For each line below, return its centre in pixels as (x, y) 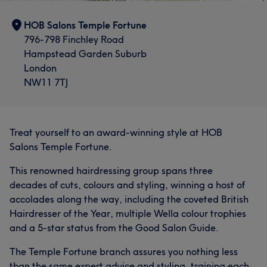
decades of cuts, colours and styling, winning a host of (127, 184)
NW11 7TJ (46, 82)
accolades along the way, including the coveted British (129, 199)
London (40, 68)
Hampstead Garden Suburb (85, 53)
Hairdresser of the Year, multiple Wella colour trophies (128, 213)
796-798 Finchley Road (74, 39)
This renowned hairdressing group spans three (111, 170)
